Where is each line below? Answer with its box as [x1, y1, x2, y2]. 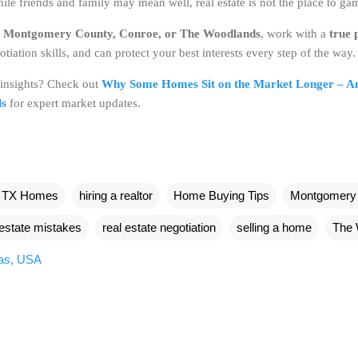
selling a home [237, 220, 312, 234]
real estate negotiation [102, 220, 216, 234]
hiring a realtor [79, 188, 153, 202]
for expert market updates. [6, 96, 141, 109]
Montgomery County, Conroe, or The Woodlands [3, 26, 261, 40]
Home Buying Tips [173, 188, 269, 202]
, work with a [261, 26, 329, 40]
